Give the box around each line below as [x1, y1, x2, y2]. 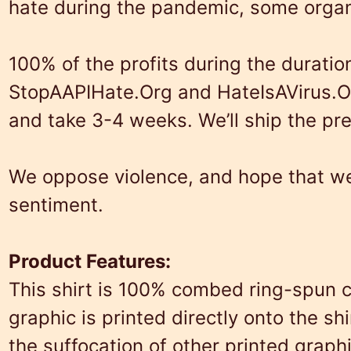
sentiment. [8, 194, 103, 217]
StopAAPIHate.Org [8, 81, 172, 104]
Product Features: [8, 250, 171, 273]
